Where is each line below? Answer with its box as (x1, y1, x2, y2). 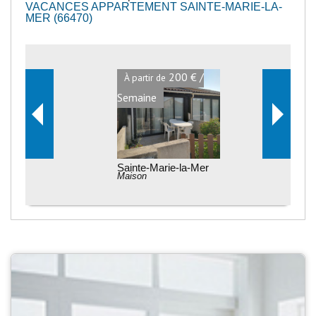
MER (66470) (25, 11, 92, 24)
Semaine (107, 90, 147, 104)
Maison (107, 171, 138, 182)
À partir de (114, 71, 157, 84)
